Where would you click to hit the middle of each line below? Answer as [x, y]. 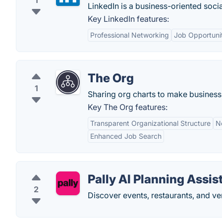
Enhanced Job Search [126, 136]
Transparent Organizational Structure [150, 123]
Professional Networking [130, 35]
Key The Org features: [128, 107]
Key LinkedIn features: [128, 19]
